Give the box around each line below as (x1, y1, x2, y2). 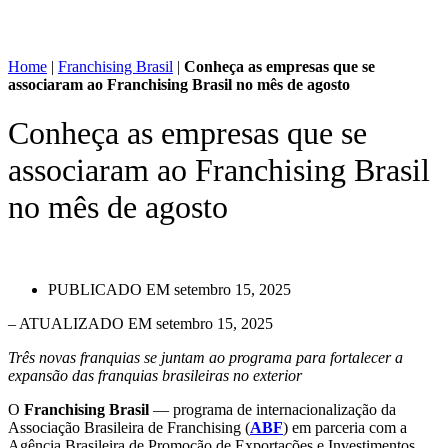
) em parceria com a (283, 419, 407, 437)
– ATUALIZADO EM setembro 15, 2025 (8, 315, 273, 333)
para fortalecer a (296, 349, 403, 367)
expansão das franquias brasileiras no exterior (8, 367, 302, 385)
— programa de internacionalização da (153, 401, 396, 419)
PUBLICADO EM (48, 281, 170, 299)
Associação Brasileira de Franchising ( (8, 419, 250, 437)
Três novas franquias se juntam (8, 349, 209, 367)
